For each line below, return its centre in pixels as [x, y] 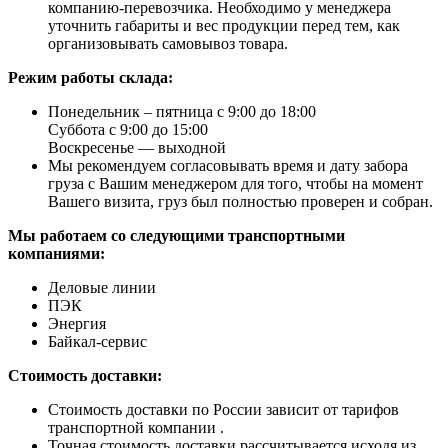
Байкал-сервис [97, 341]
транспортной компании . [136, 427]
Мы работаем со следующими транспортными [176, 235]
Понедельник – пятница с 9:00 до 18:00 [182, 111]
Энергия [77, 323]
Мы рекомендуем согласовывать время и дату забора [228, 165]
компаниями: [56, 253]
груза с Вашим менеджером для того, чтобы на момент [235, 183]
